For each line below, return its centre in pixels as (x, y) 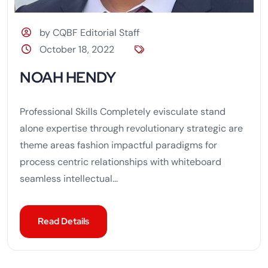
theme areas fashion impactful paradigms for (118, 145)
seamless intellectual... (69, 178)
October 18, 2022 (77, 49)
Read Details (63, 221)
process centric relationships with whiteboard (121, 162)
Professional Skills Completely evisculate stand (123, 111)
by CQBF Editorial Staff (90, 32)
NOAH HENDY (68, 77)
